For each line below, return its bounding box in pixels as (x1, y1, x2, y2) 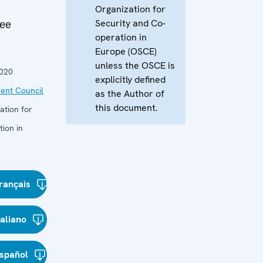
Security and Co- (95, 17, 166, 29)
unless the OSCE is (95, 59, 175, 72)
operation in (95, 31, 147, 43)
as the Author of (95, 87, 164, 100)
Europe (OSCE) (95, 45, 157, 58)
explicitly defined (95, 73, 166, 86)
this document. (95, 102, 158, 114)
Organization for (95, 3, 166, 15)
